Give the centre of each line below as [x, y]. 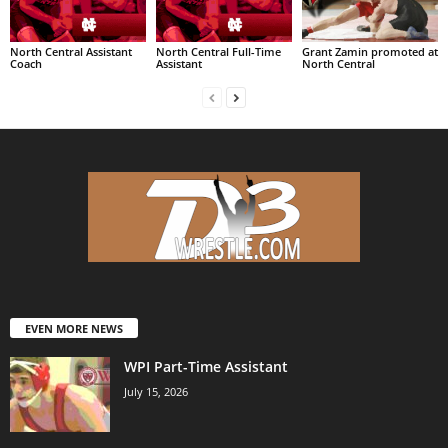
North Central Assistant [71, 51]
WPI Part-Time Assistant [206, 366]
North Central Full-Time [218, 51]
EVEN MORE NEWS [74, 328]
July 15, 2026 [156, 391]
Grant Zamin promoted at [369, 51]
